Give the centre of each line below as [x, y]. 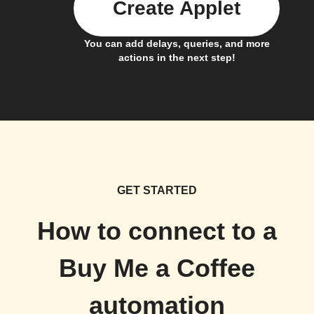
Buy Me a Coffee [157, 268]
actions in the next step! [177, 57]
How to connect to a [157, 231]
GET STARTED [157, 190]
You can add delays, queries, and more [177, 43]
